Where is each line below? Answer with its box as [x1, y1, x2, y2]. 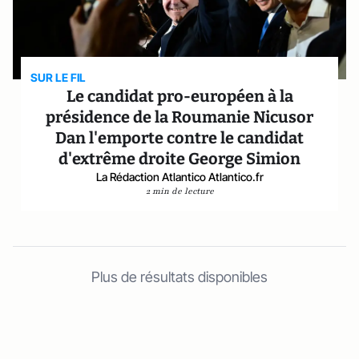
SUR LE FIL [30, 71, 87, 84]
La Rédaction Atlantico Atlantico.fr [95, 170, 264, 184]
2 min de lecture [145, 185, 214, 197]
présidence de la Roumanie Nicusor [46, 107, 313, 127]
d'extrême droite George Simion [58, 149, 301, 168]
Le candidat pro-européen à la [66, 87, 293, 106]
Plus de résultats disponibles [91, 268, 268, 285]
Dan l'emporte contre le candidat [55, 128, 304, 147]
